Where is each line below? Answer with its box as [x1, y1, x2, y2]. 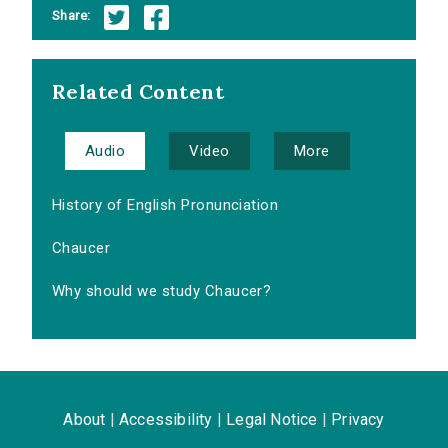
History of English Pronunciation [52, 196, 279, 215]
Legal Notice [226, 410, 318, 430]
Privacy [331, 410, 385, 430]
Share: [52, 7, 91, 23]
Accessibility [118, 410, 213, 430]
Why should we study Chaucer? [52, 282, 272, 301]
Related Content [52, 79, 225, 105]
